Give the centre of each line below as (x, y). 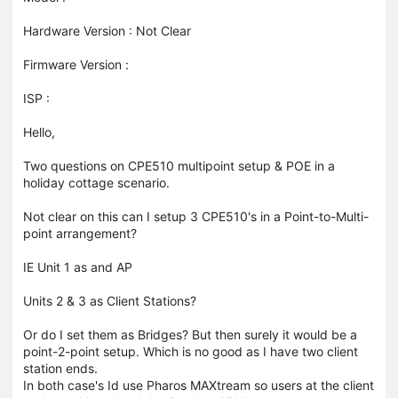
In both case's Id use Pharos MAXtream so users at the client (199, 385)
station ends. (60, 368)
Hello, (39, 131)
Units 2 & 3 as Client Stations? (110, 300)
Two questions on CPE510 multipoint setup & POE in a (179, 165)
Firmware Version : (76, 64)
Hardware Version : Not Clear (107, 30)
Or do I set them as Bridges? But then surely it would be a (190, 334)
